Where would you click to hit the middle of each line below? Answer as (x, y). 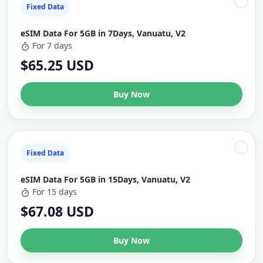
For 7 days (52, 45)
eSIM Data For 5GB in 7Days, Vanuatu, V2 (103, 33)
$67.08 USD (57, 211)
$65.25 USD (57, 65)
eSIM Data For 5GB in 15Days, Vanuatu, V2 (105, 179)
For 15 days (55, 192)
